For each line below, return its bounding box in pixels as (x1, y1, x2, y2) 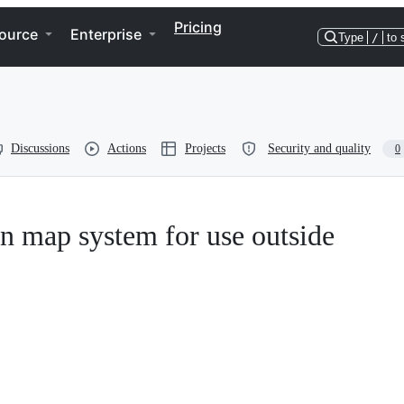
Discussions (11, 142, 69, 155)
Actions (107, 142, 146, 155)
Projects (185, 142, 225, 155)
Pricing (174, 18, 222, 36)
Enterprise (70, 25, 142, 43)
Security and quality (268, 142, 371, 155)
